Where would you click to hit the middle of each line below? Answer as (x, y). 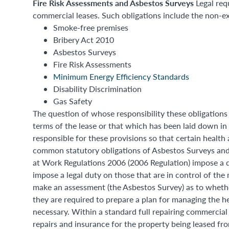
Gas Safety (73, 101)
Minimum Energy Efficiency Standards (121, 76)
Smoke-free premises (91, 27)
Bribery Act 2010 (84, 40)
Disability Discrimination (97, 89)
